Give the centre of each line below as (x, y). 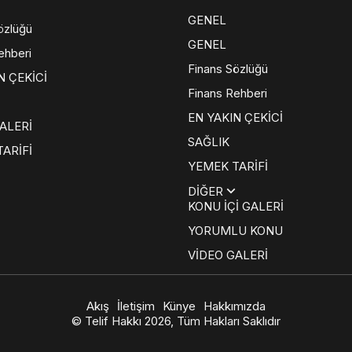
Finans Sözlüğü (228, 69)
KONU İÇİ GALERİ (236, 206)
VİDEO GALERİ (228, 255)
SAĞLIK (209, 142)
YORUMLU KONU (235, 231)
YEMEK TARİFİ (228, 166)
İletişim (136, 306)
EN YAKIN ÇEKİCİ (235, 117)
